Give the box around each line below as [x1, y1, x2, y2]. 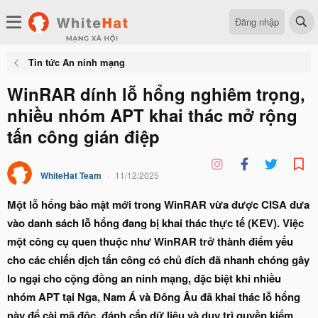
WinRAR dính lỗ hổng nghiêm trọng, [7, 82, 305, 106]
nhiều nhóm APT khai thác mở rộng [7, 103, 297, 127]
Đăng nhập [235, 14, 279, 28]
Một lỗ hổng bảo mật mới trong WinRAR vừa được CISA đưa [7, 197, 309, 212]
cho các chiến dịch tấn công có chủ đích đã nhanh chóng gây [7, 252, 309, 268]
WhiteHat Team [40, 169, 102, 182]
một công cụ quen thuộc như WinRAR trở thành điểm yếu [7, 234, 293, 249]
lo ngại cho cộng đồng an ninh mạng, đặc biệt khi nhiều [7, 270, 281, 286]
